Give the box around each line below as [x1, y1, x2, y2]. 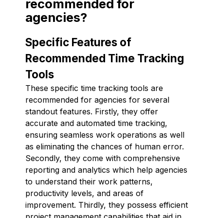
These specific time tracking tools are [25, 83, 163, 93]
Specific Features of [25, 35, 131, 49]
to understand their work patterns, [25, 176, 153, 186]
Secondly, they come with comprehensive [25, 153, 180, 163]
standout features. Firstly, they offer [25, 106, 158, 116]
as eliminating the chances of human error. [25, 141, 184, 151]
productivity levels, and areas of [25, 188, 144, 198]
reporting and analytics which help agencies [25, 164, 187, 175]
